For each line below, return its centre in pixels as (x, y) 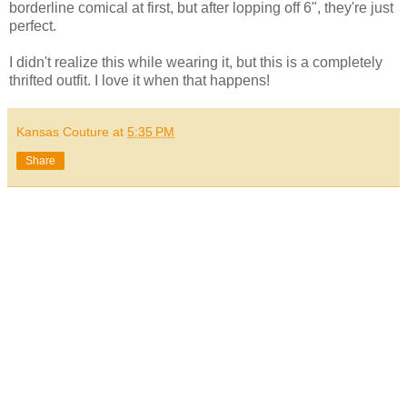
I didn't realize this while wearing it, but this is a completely (196, 63)
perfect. (33, 26)
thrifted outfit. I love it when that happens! (139, 81)
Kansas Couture (63, 132)
